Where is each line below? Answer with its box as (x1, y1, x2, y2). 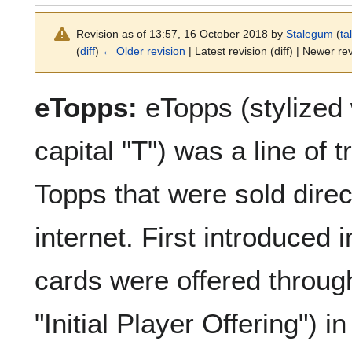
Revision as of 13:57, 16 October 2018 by (76, 27, 286, 41)
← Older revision (102, 45, 185, 58)
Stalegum (286, 27, 333, 41)
